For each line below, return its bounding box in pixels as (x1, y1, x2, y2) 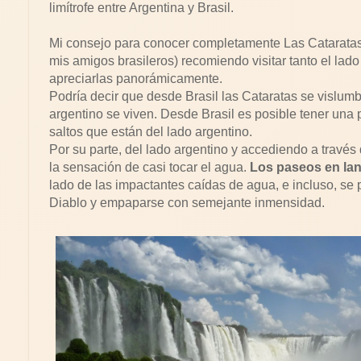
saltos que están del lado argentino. (49, 125, 252, 139)
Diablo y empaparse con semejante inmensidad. (49, 196, 325, 210)
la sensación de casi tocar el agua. (49, 160, 250, 174)
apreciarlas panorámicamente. (49, 72, 222, 85)
